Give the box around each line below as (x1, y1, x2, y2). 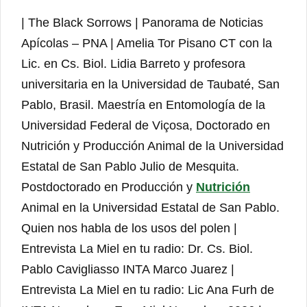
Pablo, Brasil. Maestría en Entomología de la (21, 98, 265, 112)
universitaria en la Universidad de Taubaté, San (21, 77, 280, 92)
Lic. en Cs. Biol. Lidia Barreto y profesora (21, 57, 245, 71)
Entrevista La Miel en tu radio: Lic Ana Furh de (21, 283, 274, 297)
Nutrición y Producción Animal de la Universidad (21, 139, 284, 153)
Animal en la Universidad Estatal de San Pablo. (21, 201, 280, 215)
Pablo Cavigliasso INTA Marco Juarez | (21, 262, 234, 277)
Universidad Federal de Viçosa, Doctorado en (21, 119, 270, 133)
